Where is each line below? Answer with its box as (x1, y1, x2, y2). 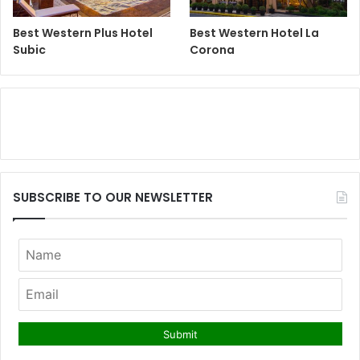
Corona (190, 42, 235, 59)
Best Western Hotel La (190, 25, 320, 42)
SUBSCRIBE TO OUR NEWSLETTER (13, 189, 213, 207)
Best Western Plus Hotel (13, 25, 153, 42)
